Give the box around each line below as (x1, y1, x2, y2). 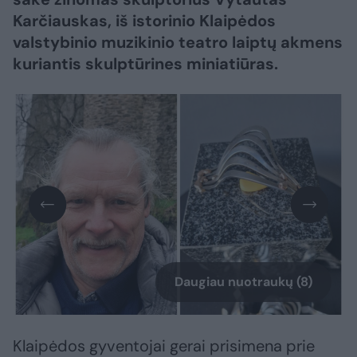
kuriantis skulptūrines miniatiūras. (13, 53, 278, 74)
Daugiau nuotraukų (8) (175, 273, 312, 291)
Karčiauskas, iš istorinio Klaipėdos (13, 10, 276, 31)
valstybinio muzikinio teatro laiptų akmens (13, 32, 343, 53)
